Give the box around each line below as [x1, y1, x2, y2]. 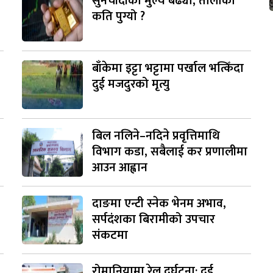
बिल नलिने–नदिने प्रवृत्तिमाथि [91, 126, 220, 147]
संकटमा [91, 225, 128, 246]
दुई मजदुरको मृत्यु [91, 74, 169, 95]
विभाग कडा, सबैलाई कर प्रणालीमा [91, 141, 247, 163]
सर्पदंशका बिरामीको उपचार [91, 209, 215, 230]
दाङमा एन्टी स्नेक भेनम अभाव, [91, 193, 226, 214]
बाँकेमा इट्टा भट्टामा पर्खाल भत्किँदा [91, 58, 244, 79]
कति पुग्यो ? [91, 6, 145, 27]
